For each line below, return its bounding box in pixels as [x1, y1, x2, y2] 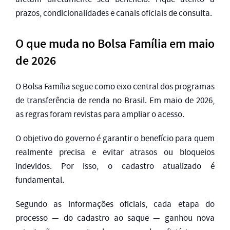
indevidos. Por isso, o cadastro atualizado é [15, 161, 215, 172]
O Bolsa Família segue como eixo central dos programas [15, 81, 215, 92]
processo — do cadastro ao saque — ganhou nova [15, 213, 215, 224]
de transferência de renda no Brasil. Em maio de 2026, [15, 95, 215, 106]
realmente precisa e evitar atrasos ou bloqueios [15, 147, 215, 158]
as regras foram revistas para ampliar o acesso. [15, 109, 184, 120]
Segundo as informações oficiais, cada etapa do [15, 199, 215, 210]
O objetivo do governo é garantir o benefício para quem [15, 133, 215, 144]
